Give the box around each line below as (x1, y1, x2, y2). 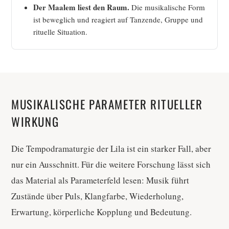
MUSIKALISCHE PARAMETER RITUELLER (11, 96, 203, 113)
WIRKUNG (11, 113, 59, 131)
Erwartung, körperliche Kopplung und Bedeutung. (11, 206, 192, 218)
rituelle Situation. (33, 27, 87, 37)
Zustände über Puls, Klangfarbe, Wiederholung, (11, 190, 184, 202)
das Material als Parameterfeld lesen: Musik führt (11, 174, 189, 187)
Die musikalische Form (129, 2, 205, 13)
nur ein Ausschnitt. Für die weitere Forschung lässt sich (11, 158, 211, 171)
